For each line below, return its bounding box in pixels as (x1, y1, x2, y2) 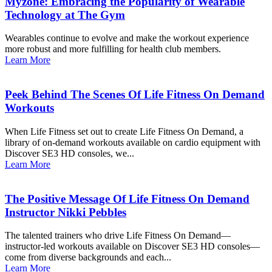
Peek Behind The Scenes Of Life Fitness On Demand (5, 88, 265, 101)
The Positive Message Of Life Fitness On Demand (5, 192, 250, 205)
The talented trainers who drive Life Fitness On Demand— (5, 230, 231, 241)
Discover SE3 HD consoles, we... (5, 148, 134, 158)
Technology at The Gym (5, 8, 125, 21)
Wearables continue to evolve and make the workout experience (5, 33, 249, 44)
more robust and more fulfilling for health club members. (5, 44, 221, 55)
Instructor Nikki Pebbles (5, 205, 126, 219)
